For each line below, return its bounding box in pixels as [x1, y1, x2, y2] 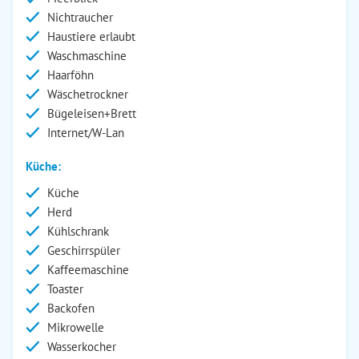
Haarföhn [47, 67, 94, 83]
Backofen [47, 301, 95, 316]
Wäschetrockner [47, 87, 128, 102]
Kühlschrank [47, 224, 109, 239]
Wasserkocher [47, 339, 116, 354]
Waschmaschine [47, 48, 127, 63]
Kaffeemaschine [47, 262, 129, 277]
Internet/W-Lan [47, 125, 124, 140]
